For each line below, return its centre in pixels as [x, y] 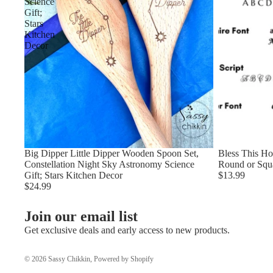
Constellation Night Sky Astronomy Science [109, 165]
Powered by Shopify [124, 259]
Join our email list [81, 216]
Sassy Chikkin [69, 259]
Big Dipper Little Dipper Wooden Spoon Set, [112, 154]
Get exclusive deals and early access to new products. [127, 230]
